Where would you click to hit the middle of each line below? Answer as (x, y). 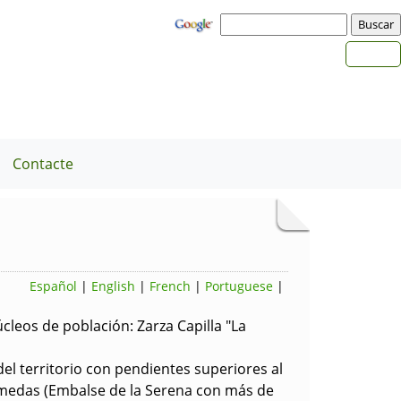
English (113, 286)
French (170, 286)
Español (53, 286)
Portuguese (239, 286)
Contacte (43, 164)
